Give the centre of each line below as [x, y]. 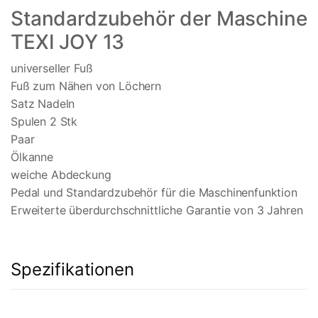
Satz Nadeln [43, 104]
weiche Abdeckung [61, 175]
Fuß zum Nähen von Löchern [86, 86]
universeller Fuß [52, 68]
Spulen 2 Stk [44, 122]
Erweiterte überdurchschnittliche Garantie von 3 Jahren [157, 210]
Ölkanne [32, 157]
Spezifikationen [72, 270]
